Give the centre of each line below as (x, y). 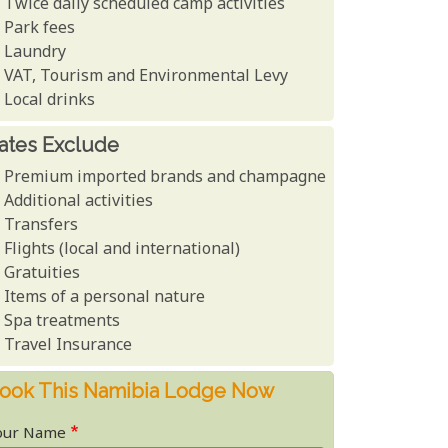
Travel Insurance (68, 346)
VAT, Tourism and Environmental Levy (146, 77)
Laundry (35, 53)
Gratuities (42, 274)
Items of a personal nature (105, 298)
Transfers (41, 226)
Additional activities (79, 202)
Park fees (40, 29)
